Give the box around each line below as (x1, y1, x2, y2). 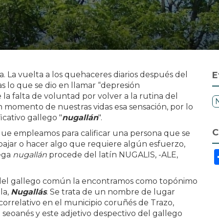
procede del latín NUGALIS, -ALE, (49, 150, 178, 159)
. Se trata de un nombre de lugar (46, 187, 175, 197)
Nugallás (11, 187, 46, 197)
